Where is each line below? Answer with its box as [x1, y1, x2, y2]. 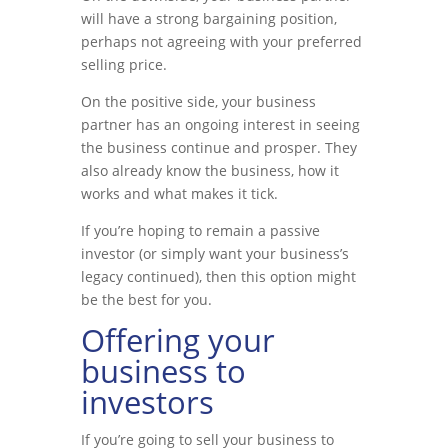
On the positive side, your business [80, 92, 316, 111]
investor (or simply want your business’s [80, 244, 349, 263]
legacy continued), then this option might [80, 267, 356, 286]
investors [80, 381, 214, 423]
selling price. [80, 55, 167, 74]
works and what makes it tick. [80, 184, 278, 203]
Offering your [80, 319, 275, 361]
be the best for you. [80, 290, 212, 309]
